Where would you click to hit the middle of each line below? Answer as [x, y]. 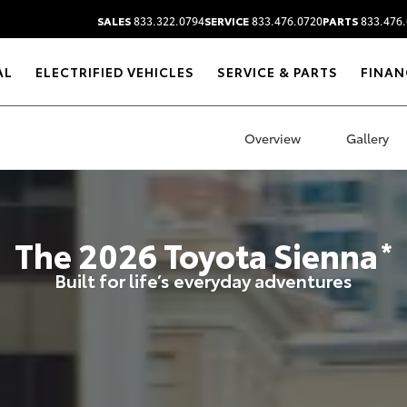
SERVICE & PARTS [278, 72]
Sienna [326, 254]
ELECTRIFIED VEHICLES [115, 72]
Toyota [216, 254]
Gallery [367, 138]
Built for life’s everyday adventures [203, 280]
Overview [273, 138]
